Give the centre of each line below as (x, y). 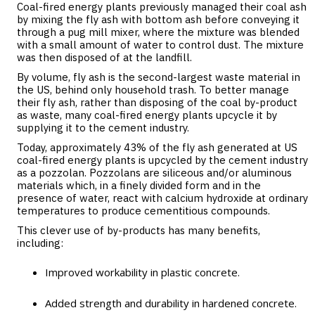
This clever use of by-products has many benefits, (139, 230)
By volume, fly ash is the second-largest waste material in (159, 77)
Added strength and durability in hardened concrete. (171, 303)
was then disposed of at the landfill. (104, 57)
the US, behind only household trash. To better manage (153, 90)
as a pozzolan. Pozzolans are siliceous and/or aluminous (154, 173)
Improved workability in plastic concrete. (142, 272)
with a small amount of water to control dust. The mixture (160, 45)
